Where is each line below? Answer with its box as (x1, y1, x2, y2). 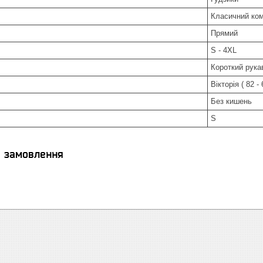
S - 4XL (211, 46, 237, 55)
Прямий (211, 29, 238, 38)
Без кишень (211, 97, 252, 106)
